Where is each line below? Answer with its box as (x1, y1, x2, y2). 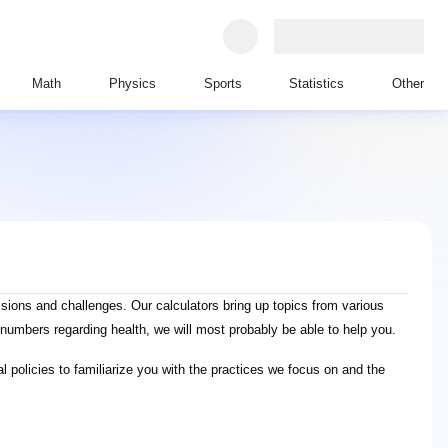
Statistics (289, 76, 345, 91)
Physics (108, 76, 156, 91)
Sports (203, 76, 242, 91)
